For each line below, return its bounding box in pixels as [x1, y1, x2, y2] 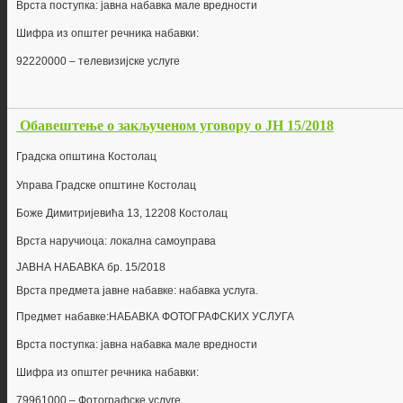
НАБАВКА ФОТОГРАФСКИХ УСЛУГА [109, 310, 294, 324]
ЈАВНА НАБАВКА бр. [16, 261, 125, 274]
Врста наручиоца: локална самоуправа [16, 235, 216, 248]
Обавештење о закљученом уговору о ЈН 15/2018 [20, 118, 334, 134]
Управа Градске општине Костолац [16, 179, 196, 193]
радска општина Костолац [22, 150, 157, 164]
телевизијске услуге [78, 55, 180, 68]
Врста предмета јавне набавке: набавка [16, 284, 223, 298]
